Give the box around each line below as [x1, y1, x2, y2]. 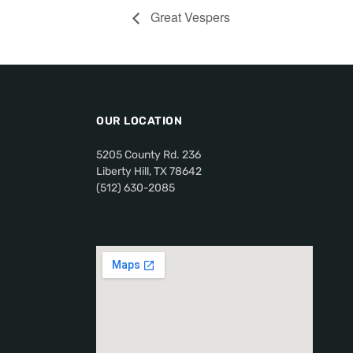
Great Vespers [147, 7, 230, 26]
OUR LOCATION [96, 113, 182, 128]
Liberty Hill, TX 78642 [96, 164, 202, 178]
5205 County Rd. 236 [96, 147, 201, 162]
